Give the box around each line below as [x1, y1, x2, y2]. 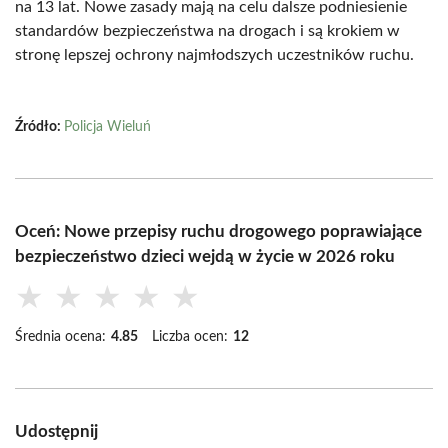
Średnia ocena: [15, 330, 106, 344]
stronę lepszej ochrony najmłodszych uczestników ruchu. [15, 47, 414, 63]
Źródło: [15, 120, 64, 134]
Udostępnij [15, 423, 98, 440]
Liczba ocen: [152, 330, 228, 344]
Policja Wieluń [64, 120, 151, 134]
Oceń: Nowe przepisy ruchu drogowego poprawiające [15, 223, 422, 240]
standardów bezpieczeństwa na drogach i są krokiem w [15, 23, 400, 39]
